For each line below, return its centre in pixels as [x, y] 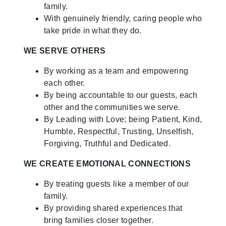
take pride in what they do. [93, 30]
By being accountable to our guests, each [121, 95]
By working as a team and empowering [116, 71]
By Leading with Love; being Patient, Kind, [123, 119]
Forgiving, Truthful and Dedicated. [107, 143]
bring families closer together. [99, 220]
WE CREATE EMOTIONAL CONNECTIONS [107, 163]
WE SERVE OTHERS [65, 50]
